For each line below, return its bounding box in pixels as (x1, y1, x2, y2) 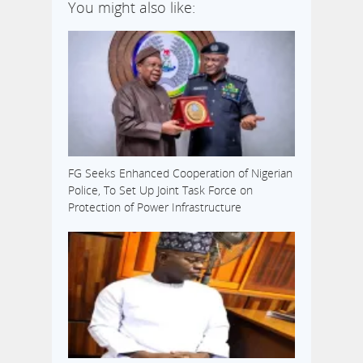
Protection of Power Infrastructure (68, 199, 241, 216)
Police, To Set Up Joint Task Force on (68, 182, 253, 199)
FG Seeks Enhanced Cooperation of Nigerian (68, 165, 293, 181)
